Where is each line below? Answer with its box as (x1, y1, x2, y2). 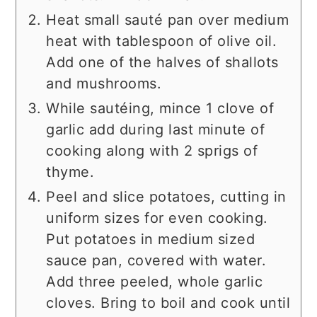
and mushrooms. (46, 75, 162, 93)
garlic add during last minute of (46, 121, 265, 139)
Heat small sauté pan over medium (46, 11, 289, 29)
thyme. (46, 163, 95, 181)
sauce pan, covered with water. (46, 252, 267, 270)
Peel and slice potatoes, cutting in (46, 188, 287, 206)
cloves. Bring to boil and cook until (46, 294, 291, 312)
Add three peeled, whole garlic (46, 273, 263, 291)
